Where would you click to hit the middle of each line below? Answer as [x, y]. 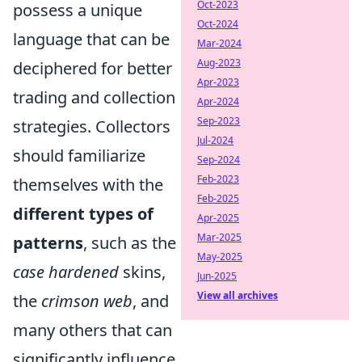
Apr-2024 [218, 101]
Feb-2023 [218, 179]
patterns [48, 243]
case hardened [66, 272]
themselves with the [88, 185]
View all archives [238, 295]
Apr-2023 [218, 82]
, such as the [130, 243]
